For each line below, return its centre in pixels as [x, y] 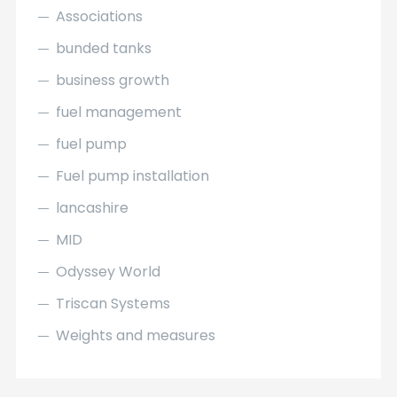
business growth [112, 80]
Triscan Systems [113, 304]
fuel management [118, 112]
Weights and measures [135, 335]
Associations [99, 16]
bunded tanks [103, 48]
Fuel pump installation [132, 176]
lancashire [92, 208]
